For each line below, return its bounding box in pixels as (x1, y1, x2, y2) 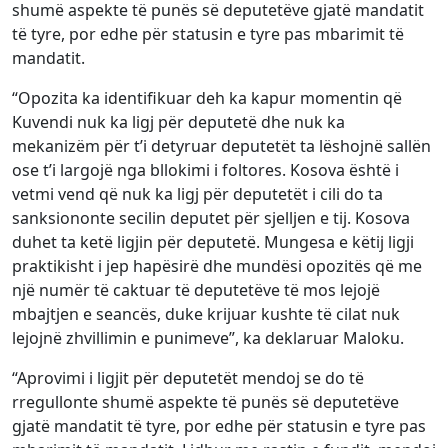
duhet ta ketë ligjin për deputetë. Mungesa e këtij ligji (12, 231, 414, 253)
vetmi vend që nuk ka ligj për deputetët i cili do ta (12, 183, 383, 205)
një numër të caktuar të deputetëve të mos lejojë (12, 279, 380, 301)
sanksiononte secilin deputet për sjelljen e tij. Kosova (12, 207, 410, 229)
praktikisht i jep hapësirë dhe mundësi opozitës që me (12, 255, 422, 277)
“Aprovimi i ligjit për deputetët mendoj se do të (12, 367, 364, 389)
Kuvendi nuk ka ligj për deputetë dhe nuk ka (12, 111, 345, 133)
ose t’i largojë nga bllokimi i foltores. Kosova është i (12, 159, 399, 181)
